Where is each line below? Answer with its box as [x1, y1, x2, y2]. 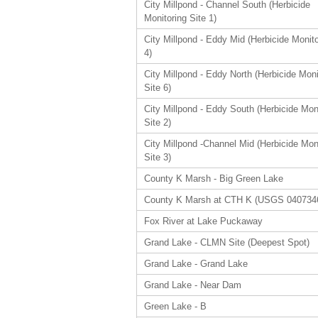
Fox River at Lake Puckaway [144, 216, 263, 226]
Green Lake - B [144, 301, 207, 312]
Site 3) [144, 152, 171, 163]
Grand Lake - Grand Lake [144, 258, 248, 269]
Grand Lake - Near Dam [144, 280, 241, 290]
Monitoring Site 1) [144, 13, 216, 23]
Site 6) [144, 82, 171, 93]
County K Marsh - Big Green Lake [144, 173, 283, 184]
